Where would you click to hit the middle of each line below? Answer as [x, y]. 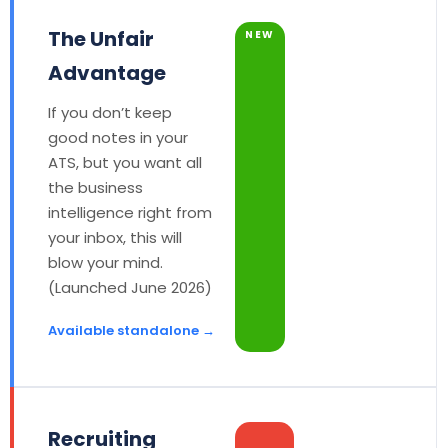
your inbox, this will [115, 237]
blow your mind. [105, 262]
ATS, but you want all [125, 162]
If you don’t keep [110, 112]
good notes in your [118, 137]
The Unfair [101, 39]
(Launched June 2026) [130, 287]
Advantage [107, 73]
